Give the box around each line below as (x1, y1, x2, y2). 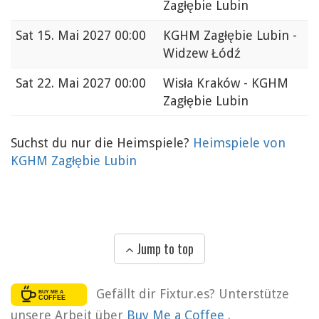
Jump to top (134, 239, 194, 258)
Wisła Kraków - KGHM (163, 75, 288, 91)
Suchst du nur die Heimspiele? (11, 135, 193, 151)
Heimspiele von (193, 135, 286, 151)
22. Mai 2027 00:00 (37, 75, 146, 91)
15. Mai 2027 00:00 (37, 28, 146, 43)
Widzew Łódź (163, 46, 241, 61)
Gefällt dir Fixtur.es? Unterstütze (95, 286, 289, 301)
